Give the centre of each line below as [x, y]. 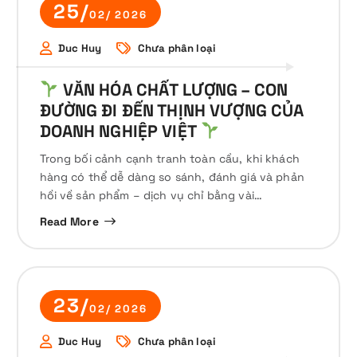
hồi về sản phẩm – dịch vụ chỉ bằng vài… [151, 195]
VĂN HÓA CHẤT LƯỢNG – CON [173, 90]
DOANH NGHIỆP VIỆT [120, 131]
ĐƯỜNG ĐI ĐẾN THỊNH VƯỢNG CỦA [172, 111]
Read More [69, 221]
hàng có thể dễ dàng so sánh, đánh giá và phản [172, 177]
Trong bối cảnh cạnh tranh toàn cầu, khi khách [169, 158]
